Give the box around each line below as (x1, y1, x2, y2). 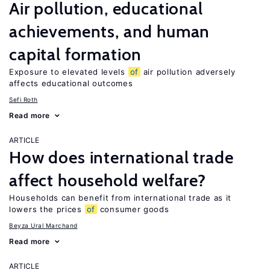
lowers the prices (9, 204, 85, 214)
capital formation (9, 44, 142, 64)
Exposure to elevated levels (9, 67, 128, 77)
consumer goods (97, 204, 169, 214)
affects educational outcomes (9, 78, 133, 88)
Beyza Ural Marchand (9, 222, 78, 229)
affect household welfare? (9, 170, 206, 190)
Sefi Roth (9, 96, 38, 103)
